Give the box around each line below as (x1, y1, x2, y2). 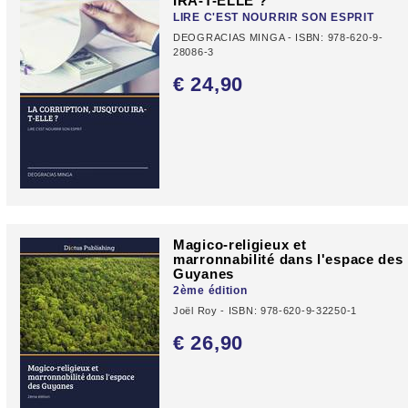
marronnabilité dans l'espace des (173, 250, 403, 267)
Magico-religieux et (173, 236, 307, 252)
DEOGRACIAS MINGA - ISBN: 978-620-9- (173, 31, 383, 43)
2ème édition (173, 283, 248, 297)
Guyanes (173, 265, 234, 281)
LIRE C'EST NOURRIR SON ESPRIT (173, 10, 374, 24)
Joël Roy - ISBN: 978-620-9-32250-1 (173, 304, 357, 316)
